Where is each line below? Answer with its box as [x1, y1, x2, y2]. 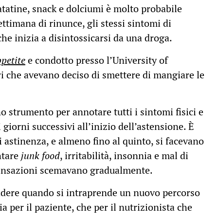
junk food [21, 149, 60, 163]
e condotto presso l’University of [25, 54, 168, 67]
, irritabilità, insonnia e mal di [60, 149, 188, 163]
